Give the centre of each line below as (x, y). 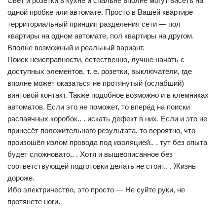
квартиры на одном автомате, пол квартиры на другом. (101, 36)
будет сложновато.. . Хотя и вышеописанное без (90, 154)
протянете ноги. (34, 202)
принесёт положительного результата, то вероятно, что (101, 130)
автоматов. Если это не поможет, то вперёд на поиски (99, 107)
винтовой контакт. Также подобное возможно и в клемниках (108, 95)
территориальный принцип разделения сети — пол (94, 24)
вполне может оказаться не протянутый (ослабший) (96, 83)
